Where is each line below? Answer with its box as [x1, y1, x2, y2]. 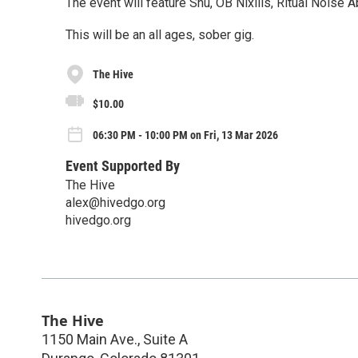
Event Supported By [66, 157, 180, 174]
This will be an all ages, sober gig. [66, 27, 254, 42]
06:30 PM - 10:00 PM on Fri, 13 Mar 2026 [93, 129, 278, 142]
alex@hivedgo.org [66, 194, 165, 210]
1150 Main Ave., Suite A [42, 330, 188, 348]
